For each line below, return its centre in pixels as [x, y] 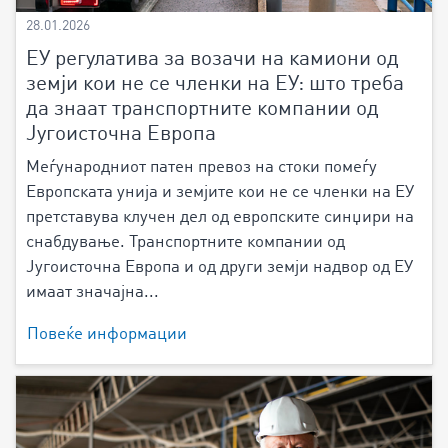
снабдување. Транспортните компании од [185, 243]
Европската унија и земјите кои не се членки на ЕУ [220, 193]
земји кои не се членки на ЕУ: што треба [215, 85]
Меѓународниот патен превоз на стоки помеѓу [201, 168]
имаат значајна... [92, 293]
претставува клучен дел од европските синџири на [220, 218]
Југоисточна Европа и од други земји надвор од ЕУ [219, 268]
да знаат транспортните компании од [202, 110]
